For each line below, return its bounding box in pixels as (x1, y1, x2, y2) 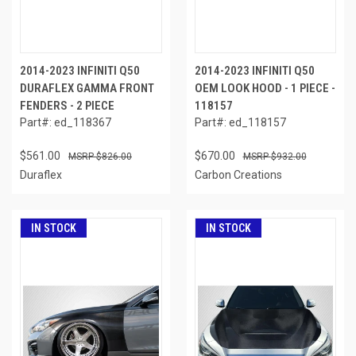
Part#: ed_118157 (194, 115, 286, 129)
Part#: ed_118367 (20, 115, 111, 129)
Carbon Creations (194, 168, 282, 181)
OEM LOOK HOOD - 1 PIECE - (194, 80, 335, 95)
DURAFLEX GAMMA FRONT (20, 80, 154, 95)
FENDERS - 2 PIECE (20, 98, 114, 113)
